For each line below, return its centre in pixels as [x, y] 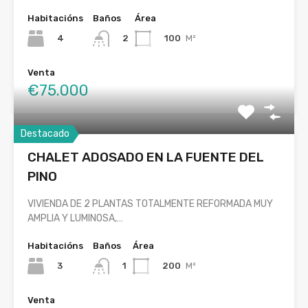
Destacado [45, 134]
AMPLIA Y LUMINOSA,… [75, 219]
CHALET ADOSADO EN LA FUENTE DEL [146, 157]
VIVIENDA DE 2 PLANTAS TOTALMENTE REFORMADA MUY [150, 204]
